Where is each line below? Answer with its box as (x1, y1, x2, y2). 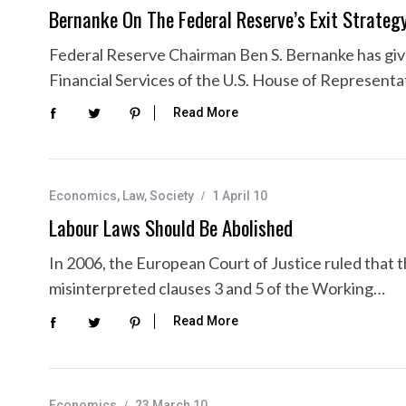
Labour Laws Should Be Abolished (49, 212, 293, 244)
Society (150, 188, 194, 204)
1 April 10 (212, 188, 267, 204)
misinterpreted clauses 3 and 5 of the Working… (49, 278, 385, 299)
